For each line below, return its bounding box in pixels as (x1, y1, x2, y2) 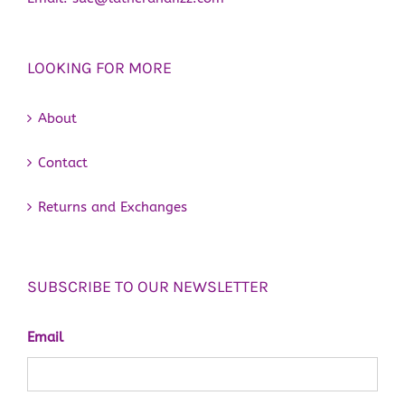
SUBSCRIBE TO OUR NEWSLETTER (27, 276, 268, 297)
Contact (38, 154, 88, 171)
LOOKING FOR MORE (27, 57, 172, 78)
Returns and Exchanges (38, 198, 187, 215)
